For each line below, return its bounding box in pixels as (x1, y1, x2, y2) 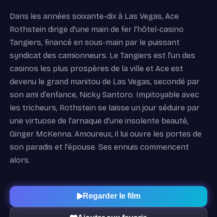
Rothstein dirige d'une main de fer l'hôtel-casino (10, 24, 184, 34)
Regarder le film (82, 192, 140, 201)
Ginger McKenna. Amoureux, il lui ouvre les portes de (10, 129, 201, 139)
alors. (10, 155, 30, 165)
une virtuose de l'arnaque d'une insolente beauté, (10, 116, 188, 125)
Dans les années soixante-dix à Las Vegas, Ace (10, 11, 179, 21)
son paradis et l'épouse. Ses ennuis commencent (10, 142, 189, 152)
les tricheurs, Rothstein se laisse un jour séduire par (10, 103, 200, 112)
